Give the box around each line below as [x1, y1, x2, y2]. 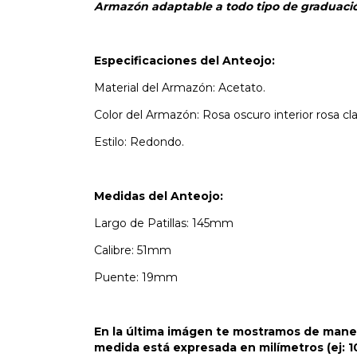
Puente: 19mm [94, 269, 178, 284]
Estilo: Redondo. [94, 134, 184, 149]
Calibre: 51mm [94, 242, 171, 257]
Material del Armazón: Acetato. [94, 80, 265, 95]
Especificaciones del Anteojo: [94, 53, 275, 68]
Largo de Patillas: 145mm [94, 215, 233, 230]
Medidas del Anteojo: [94, 188, 223, 203]
